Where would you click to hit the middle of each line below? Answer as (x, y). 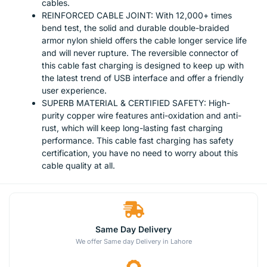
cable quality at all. (78, 166)
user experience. (74, 91)
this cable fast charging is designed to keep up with (143, 66)
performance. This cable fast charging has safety (138, 141)
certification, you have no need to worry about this (140, 153)
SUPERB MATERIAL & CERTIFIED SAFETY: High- (136, 103)
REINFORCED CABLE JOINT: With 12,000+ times (137, 15)
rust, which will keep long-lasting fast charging (132, 128)
